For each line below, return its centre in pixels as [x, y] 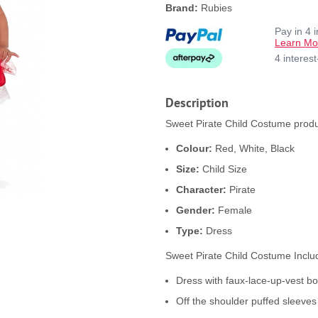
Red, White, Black [255, 149]
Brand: [182, 8]
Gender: [197, 210]
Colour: [196, 149]
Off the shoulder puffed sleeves [246, 301]
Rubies [215, 8]
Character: [203, 190]
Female [235, 210]
